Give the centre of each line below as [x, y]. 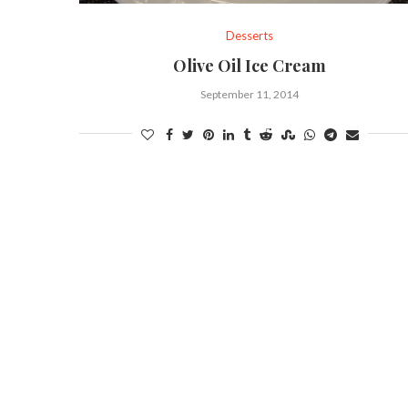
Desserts [250, 35]
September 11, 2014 [250, 94]
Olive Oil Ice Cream [250, 65]
